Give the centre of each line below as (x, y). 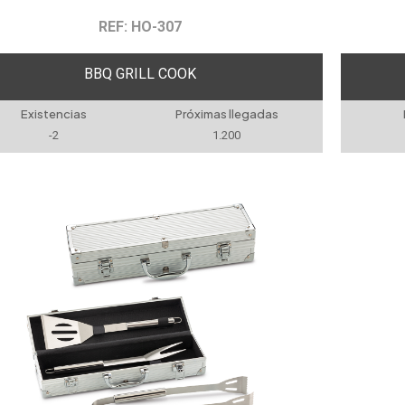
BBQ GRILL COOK (141, 73)
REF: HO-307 (141, 27)
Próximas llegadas (226, 114)
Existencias (54, 114)
